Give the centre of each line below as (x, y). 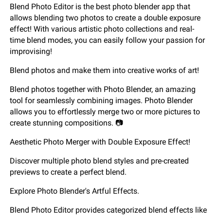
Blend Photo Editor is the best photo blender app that (100, 7)
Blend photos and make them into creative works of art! (104, 71)
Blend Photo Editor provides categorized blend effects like (108, 210)
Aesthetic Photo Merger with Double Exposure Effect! (100, 142)
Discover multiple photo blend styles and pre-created (99, 161)
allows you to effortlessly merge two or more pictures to (105, 112)
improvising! (31, 52)
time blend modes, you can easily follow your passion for (107, 40)
